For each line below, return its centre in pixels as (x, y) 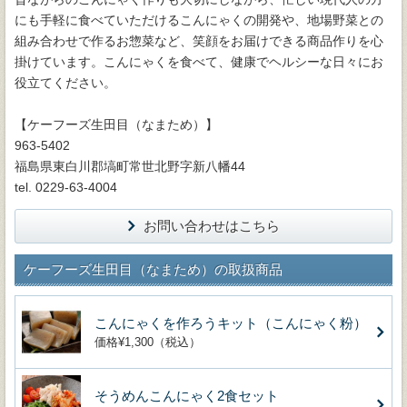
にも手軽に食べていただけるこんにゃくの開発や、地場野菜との (199, 20)
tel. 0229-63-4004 (66, 187)
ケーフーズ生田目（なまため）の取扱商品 (153, 269)
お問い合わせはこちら (211, 226)
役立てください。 (65, 83)
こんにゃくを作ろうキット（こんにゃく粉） (231, 323)
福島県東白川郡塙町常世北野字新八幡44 (130, 166)
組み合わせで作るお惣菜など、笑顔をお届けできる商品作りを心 (199, 41)
